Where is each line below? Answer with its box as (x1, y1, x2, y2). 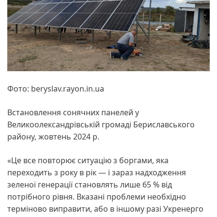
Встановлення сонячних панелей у (7, 107, 139, 118)
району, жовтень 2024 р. (7, 131, 99, 142)
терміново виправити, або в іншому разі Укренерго (7, 203, 203, 214)
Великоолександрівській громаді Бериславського (7, 119, 195, 130)
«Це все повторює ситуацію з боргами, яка (7, 155, 169, 166)
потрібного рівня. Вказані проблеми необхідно (7, 191, 186, 202)
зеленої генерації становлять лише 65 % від (7, 179, 172, 190)
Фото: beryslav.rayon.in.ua (7, 83, 104, 94)
